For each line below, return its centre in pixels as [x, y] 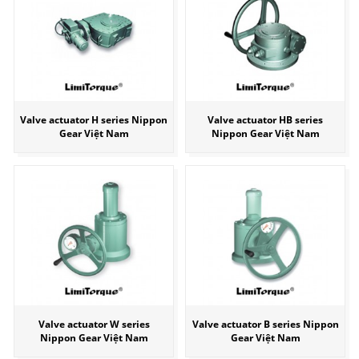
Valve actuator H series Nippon [94, 120]
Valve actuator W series [94, 325]
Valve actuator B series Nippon [265, 325]
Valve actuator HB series [265, 120]
